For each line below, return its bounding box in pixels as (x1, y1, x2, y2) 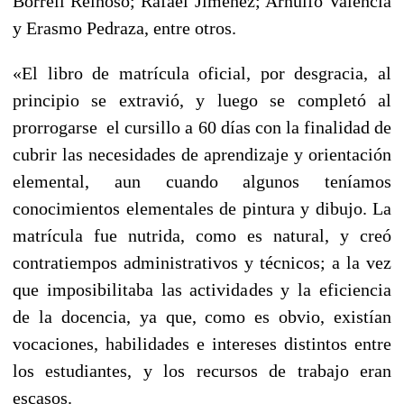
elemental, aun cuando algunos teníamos (13, 170, 391, 191)
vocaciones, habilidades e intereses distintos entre (13, 333, 391, 353)
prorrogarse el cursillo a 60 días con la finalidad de (13, 116, 391, 137)
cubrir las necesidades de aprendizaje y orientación (13, 143, 391, 164)
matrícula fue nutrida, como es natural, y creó (13, 225, 391, 245)
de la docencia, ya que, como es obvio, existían (13, 306, 391, 326)
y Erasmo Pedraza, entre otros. (13, 17, 236, 38)
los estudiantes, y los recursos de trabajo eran (13, 360, 391, 381)
